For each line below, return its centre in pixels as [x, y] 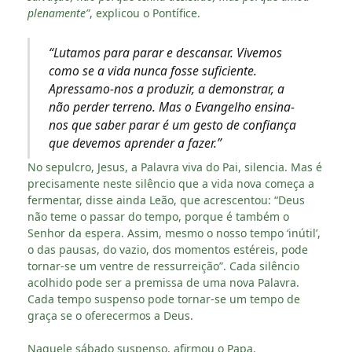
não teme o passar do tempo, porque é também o [158, 216]
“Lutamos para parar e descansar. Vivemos [165, 52]
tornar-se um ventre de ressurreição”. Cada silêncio [163, 266]
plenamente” [59, 13]
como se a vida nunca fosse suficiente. [152, 70]
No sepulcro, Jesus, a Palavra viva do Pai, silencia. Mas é [175, 167]
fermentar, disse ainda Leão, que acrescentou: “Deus [166, 200]
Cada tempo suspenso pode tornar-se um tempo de [164, 299]
